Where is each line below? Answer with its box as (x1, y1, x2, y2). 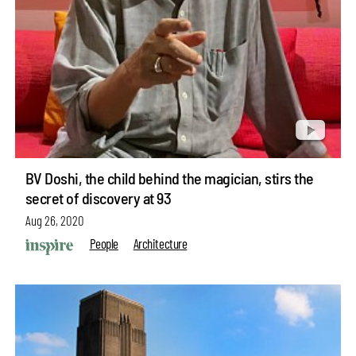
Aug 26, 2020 (25, 212, 84, 229)
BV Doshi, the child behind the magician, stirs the (25, 168, 314, 188)
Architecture (133, 234, 188, 251)
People (89, 234, 118, 251)
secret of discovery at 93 (25, 188, 172, 208)
